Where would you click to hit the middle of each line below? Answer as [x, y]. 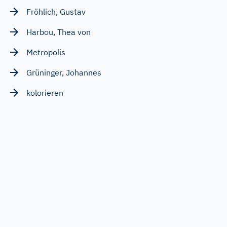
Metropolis [46, 52]
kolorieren [45, 92]
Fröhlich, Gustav [56, 11]
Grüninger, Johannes [64, 72]
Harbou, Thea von [59, 32]
